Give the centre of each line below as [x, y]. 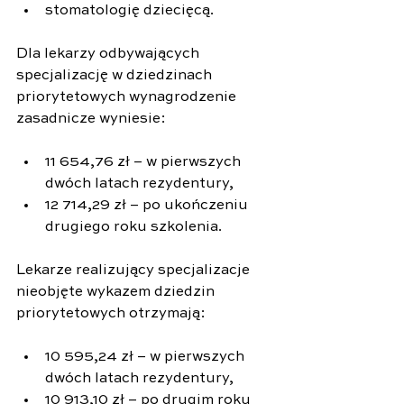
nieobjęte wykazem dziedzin [117, 292]
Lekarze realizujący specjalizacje [135, 270]
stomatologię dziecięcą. [129, 10]
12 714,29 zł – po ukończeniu [148, 205]
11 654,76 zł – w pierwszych [145, 162]
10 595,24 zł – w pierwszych [147, 357]
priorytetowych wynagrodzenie [128, 97]
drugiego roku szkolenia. [133, 227]
